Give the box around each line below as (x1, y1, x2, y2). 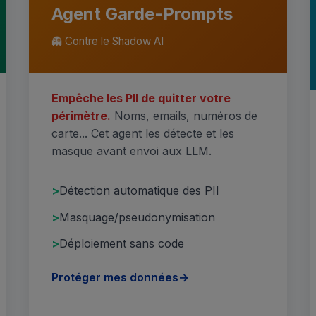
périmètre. (51, 109, 111, 123)
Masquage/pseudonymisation (59, 209, 216, 224)
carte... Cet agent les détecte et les (51, 126, 235, 141)
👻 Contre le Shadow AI (51, 35, 164, 49)
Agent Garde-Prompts (51, 4, 233, 25)
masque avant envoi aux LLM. (51, 144, 212, 159)
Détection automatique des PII (59, 183, 220, 197)
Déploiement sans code (59, 236, 185, 251)
